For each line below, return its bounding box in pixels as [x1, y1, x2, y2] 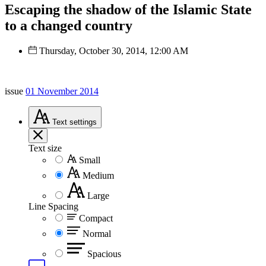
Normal [83, 228, 111, 239]
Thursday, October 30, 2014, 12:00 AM [39, 45, 188, 56]
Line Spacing [28, 201, 78, 211]
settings [69, 117, 97, 126]
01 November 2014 [26, 85, 99, 96]
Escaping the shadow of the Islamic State [5, 1, 252, 17]
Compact [79, 213, 113, 223]
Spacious [87, 248, 121, 259]
